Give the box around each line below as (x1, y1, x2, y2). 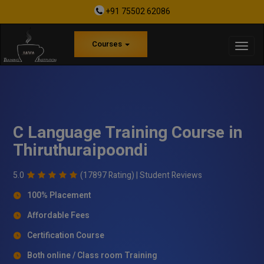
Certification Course (27, 229, 105, 242)
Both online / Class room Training (27, 249, 158, 262)
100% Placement (27, 189, 91, 202)
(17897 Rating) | (80, 169, 140, 181)
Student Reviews (140, 169, 203, 181)
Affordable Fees (27, 209, 90, 222)
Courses (92, 38, 124, 50)
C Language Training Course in (13, 120, 243, 145)
